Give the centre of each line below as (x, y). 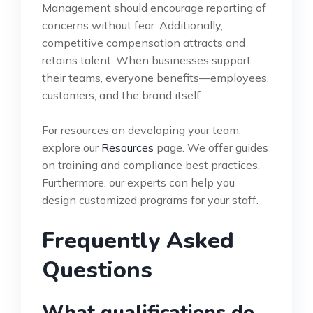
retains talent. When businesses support (146, 60)
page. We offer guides (211, 147)
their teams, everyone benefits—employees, (155, 77)
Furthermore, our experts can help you (138, 182)
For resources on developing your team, (141, 130)
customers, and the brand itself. (122, 95)
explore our (72, 147)
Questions (97, 270)
